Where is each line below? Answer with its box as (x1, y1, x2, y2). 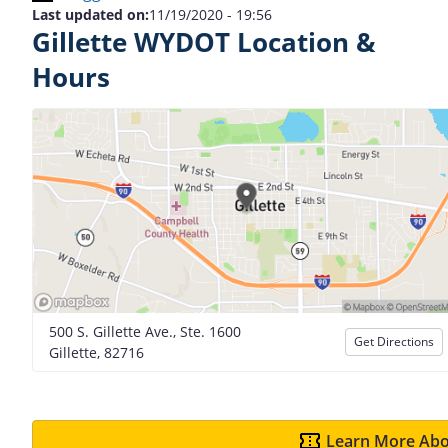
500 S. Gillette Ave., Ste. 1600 (49, 321, 241, 341)
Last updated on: (32, 5, 149, 24)
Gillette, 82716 (49, 342, 144, 362)
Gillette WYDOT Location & (32, 25, 376, 60)
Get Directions (354, 332, 434, 350)
